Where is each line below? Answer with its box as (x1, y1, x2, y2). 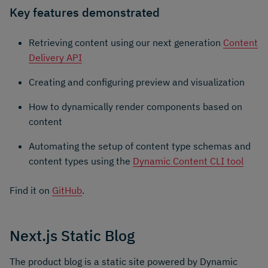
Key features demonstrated (10, 4, 160, 20)
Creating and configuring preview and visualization (29, 75, 245, 88)
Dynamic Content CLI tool (133, 154, 243, 167)
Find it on (10, 184, 52, 196)
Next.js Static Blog (10, 225, 135, 245)
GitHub (52, 184, 82, 196)
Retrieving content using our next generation (29, 36, 223, 48)
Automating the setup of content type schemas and (29, 139, 251, 152)
